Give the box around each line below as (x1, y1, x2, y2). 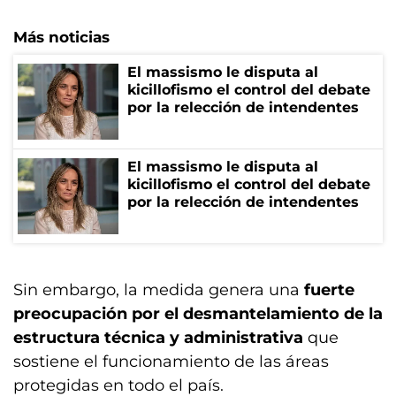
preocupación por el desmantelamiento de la (13, 303, 383, 324)
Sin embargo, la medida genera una (13, 279, 300, 300)
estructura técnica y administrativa (13, 327, 308, 347)
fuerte (300, 279, 354, 300)
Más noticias (13, 27, 110, 46)
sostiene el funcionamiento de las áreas (13, 351, 329, 371)
